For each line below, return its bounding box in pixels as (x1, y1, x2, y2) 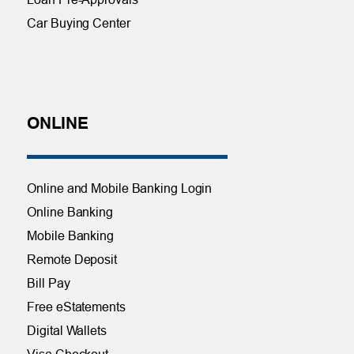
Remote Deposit (27, 251, 117, 266)
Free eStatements (27, 299, 126, 314)
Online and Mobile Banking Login (27, 180, 213, 195)
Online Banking (27, 204, 113, 219)
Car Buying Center (27, 15, 130, 30)
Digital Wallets (27, 322, 107, 337)
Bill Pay (27, 275, 70, 290)
